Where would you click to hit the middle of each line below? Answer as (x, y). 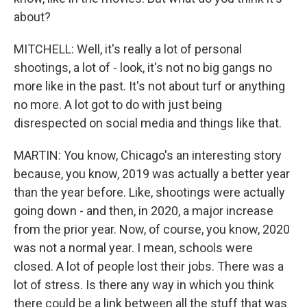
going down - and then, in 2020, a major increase (144, 211)
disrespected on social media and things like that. (148, 123)
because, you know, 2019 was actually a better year (152, 174)
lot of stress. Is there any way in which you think (144, 285)
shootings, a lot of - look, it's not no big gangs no (143, 67)
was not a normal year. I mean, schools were (133, 248)
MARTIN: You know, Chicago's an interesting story (148, 155)
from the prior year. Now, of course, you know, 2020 (152, 229)
